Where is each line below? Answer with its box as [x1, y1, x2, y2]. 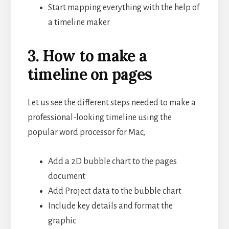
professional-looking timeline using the [27, 112, 172, 122]
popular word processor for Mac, [27, 127, 145, 137]
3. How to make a [27, 45, 147, 65]
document [48, 171, 85, 181]
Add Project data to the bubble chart [48, 186, 181, 196]
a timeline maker [48, 17, 110, 27]
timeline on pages [27, 64, 152, 84]
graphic [48, 216, 76, 225]
